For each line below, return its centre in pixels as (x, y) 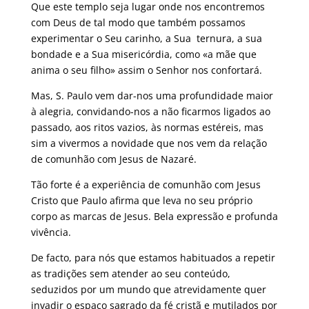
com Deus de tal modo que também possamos (138, 22)
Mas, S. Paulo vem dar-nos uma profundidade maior (152, 95)
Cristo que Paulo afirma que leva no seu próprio (141, 200)
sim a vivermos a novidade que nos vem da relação (149, 143)
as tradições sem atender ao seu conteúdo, (130, 273)
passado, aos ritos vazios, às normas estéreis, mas (147, 127)
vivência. (51, 232)
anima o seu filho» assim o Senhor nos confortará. (146, 70)
